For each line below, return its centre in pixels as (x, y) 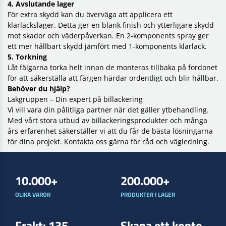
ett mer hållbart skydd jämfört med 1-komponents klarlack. (107, 46)
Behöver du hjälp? (39, 88)
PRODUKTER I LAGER (148, 194)
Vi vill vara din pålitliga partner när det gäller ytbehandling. (108, 109)
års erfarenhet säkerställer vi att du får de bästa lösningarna (110, 131)
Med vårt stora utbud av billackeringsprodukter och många (107, 120)
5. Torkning (27, 56)
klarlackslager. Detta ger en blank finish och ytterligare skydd (111, 25)
